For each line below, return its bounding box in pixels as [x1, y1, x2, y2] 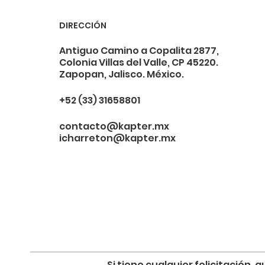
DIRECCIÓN [59, 19, 106, 31]
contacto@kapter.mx [59, 119, 169, 133]
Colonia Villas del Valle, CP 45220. [59, 55, 218, 69]
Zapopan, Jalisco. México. [59, 67, 184, 81]
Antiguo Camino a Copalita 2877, [59, 43, 219, 57]
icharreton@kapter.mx [59, 131, 176, 145]
